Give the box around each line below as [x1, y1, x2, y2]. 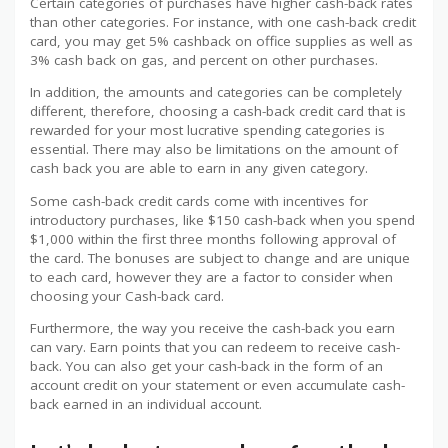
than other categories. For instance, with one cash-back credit [30, 12, 416, 31]
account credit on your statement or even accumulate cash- [30, 376, 405, 395]
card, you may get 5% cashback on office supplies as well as [30, 31, 413, 50]
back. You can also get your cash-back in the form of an [30, 357, 383, 376]
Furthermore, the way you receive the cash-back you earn [30, 319, 395, 338]
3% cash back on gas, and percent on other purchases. [30, 50, 378, 69]
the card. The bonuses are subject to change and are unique [30, 248, 410, 267]
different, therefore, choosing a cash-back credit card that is [30, 102, 406, 121]
